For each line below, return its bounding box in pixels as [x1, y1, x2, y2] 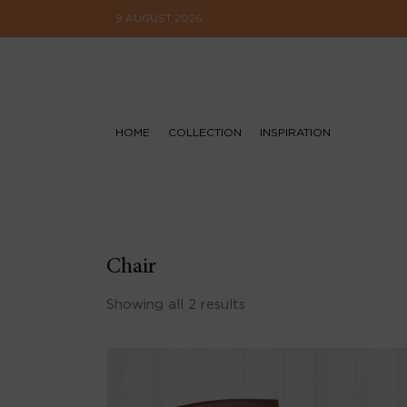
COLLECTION [168, 126, 242, 138]
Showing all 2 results [106, 298, 245, 312]
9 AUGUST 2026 [115, 13, 203, 24]
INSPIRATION [260, 126, 331, 138]
